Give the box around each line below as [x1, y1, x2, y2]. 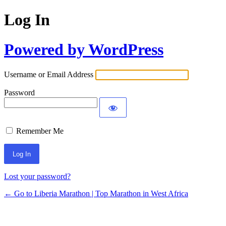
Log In [4, 11, 50, 29]
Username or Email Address [4, 70, 93, 79]
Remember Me [16, 127, 64, 136]
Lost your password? [4, 172, 71, 181]
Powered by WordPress [4, 40, 163, 59]
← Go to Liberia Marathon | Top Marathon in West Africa [4, 189, 188, 198]
